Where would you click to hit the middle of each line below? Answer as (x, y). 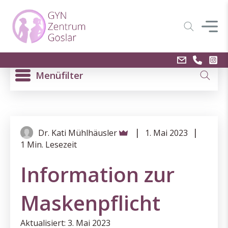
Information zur (97, 174)
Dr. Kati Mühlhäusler (78, 133)
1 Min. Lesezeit (49, 145)
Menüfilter (59, 75)
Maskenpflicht (90, 203)
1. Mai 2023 (166, 133)
